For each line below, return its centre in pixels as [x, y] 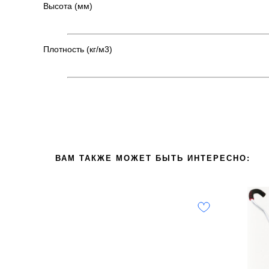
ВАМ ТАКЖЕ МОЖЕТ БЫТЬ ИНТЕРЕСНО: [153, 158]
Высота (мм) [68, 6]
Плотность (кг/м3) [78, 49]
